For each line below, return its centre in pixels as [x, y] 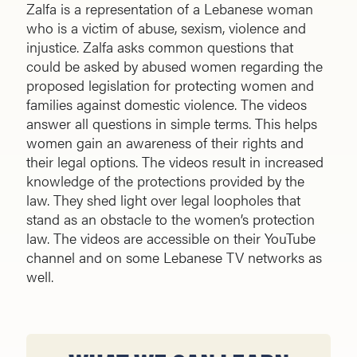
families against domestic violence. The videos [167, 104]
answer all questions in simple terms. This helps [172, 124]
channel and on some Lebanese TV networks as [174, 257]
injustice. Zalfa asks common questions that [160, 47]
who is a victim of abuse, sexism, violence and [166, 28]
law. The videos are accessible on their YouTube [171, 238]
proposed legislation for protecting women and [170, 85]
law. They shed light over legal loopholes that [163, 200]
